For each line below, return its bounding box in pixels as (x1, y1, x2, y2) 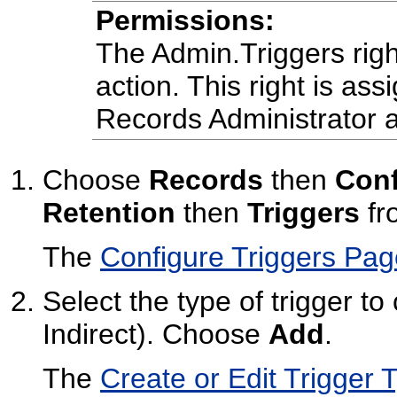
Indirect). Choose (43, 318, 269, 351)
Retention (43, 197, 175, 230)
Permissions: (95, 4, 275, 37)
